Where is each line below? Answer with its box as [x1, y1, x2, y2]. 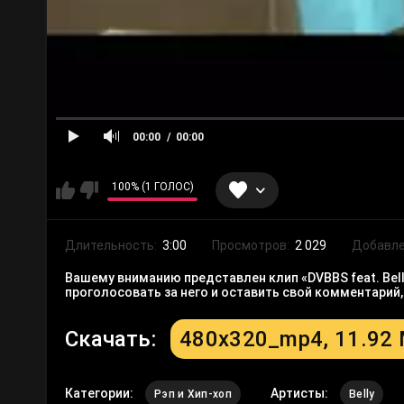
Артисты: [270, 386, 331, 401]
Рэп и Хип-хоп [154, 388, 232, 401]
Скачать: [65, 326, 161, 353]
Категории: [65, 386, 136, 401]
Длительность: [65, 238, 160, 253]
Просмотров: [212, 238, 292, 253]
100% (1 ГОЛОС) [111, 179, 194, 193]
